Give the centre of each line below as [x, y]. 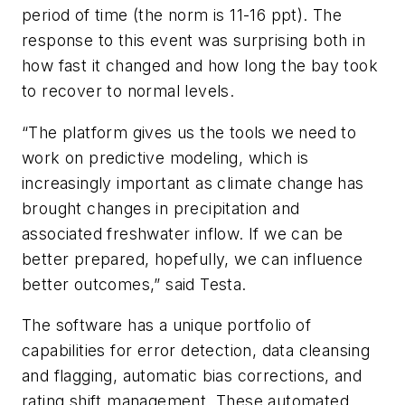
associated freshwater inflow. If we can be [183, 233]
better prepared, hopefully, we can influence [193, 259]
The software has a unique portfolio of [167, 325]
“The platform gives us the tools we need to [189, 132]
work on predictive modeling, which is [165, 157]
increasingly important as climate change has [193, 183]
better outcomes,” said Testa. [134, 284]
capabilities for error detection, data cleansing [196, 351]
